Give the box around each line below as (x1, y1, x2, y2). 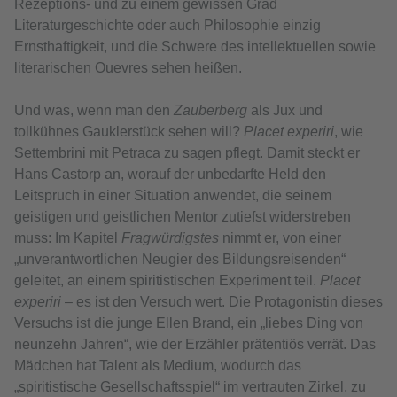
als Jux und (251, 103, 323, 119)
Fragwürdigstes (121, 230, 222, 246)
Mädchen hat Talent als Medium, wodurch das (14, 358, 301, 374)
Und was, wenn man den (14, 103, 174, 119)
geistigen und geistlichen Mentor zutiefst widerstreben (14, 209, 351, 225)
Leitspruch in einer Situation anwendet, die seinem (14, 188, 331, 204)
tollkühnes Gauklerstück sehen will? (14, 124, 244, 140)
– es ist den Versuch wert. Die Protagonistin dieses (61, 294, 383, 310)
